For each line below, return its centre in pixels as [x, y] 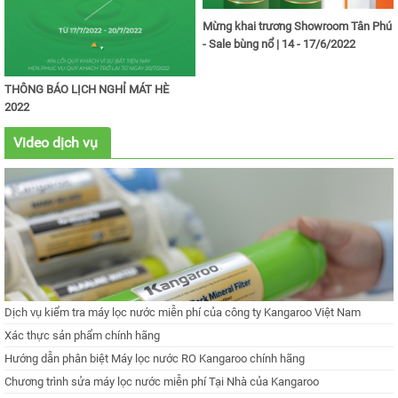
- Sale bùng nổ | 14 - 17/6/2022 [279, 44]
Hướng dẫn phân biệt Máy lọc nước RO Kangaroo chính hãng [155, 359]
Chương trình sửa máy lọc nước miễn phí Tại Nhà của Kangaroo [162, 382]
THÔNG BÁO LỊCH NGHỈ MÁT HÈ [87, 90]
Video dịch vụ [56, 143]
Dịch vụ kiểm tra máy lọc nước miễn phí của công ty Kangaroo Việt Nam [183, 313]
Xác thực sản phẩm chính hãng [82, 336]
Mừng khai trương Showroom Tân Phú [298, 27]
